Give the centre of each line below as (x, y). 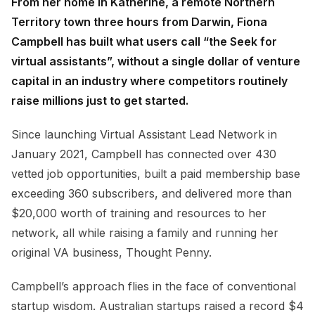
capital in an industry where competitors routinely (149, 81)
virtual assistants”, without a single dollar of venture (156, 62)
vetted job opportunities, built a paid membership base (156, 174)
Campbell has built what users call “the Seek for (144, 42)
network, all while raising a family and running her (145, 233)
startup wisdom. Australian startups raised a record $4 (157, 306)
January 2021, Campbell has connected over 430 (144, 154)
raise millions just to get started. (100, 101)
